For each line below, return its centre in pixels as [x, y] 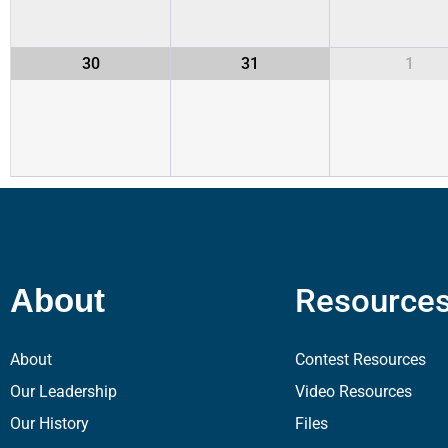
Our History [49, 424]
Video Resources [353, 392]
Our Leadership [63, 392]
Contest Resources [360, 360]
